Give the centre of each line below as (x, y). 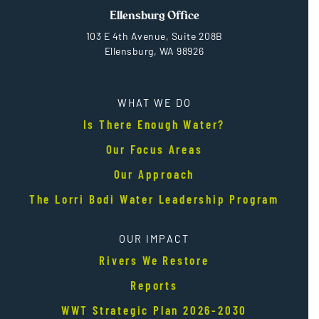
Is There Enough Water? (154, 124)
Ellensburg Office (154, 15)
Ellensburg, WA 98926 (154, 51)
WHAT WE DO (154, 103)
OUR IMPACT (154, 239)
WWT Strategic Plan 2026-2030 (154, 309)
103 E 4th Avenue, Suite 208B (154, 36)
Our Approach (154, 173)
